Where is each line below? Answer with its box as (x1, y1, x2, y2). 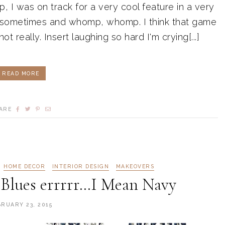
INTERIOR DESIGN (52, 163, 109, 170)
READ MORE (2, 70, 40, 77)
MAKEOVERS (116, 163, 155, 170)
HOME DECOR (4, 163, 46, 170)
